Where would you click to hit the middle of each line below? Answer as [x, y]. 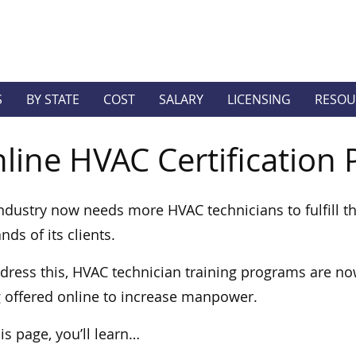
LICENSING [259, 99]
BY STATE [53, 99]
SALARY [182, 99]
